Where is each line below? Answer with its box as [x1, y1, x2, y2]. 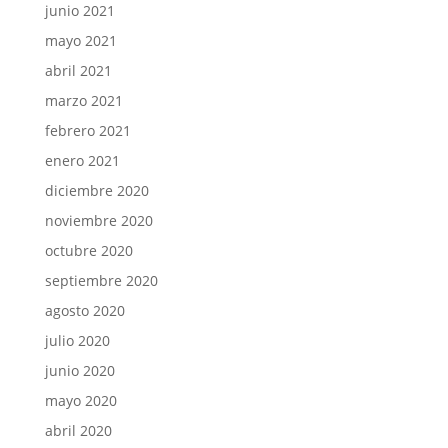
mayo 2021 [44, 30, 117, 50]
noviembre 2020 [44, 210, 153, 230]
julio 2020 [44, 330, 110, 350]
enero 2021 [44, 150, 120, 170]
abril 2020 [44, 420, 112, 440]
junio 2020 [44, 360, 115, 380]
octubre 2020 [44, 240, 133, 260]
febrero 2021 [44, 120, 131, 140]
